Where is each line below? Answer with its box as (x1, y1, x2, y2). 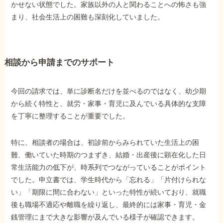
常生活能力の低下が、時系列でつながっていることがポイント (11, 163, 207, 172)
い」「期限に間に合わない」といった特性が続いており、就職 (11, 188, 207, 197)
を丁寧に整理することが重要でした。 (11, 112, 130, 120)
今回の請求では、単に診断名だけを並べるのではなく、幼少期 (11, 87, 207, 96)
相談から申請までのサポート (4, 58, 114, 68)
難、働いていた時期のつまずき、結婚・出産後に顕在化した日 (11, 151, 207, 159)
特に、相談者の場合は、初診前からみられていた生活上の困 (11, 138, 200, 147)
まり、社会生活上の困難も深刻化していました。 (11, 13, 165, 21)
